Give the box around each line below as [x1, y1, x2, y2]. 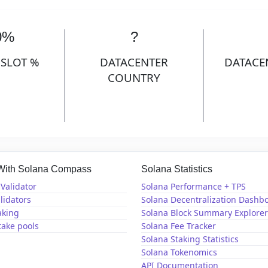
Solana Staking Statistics [141, 233, 239, 245]
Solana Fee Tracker [141, 220, 216, 232]
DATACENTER [100, 54, 168, 70]
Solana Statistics [141, 163, 212, 174]
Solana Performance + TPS [141, 181, 246, 193]
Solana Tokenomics [141, 246, 217, 258]
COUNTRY [108, 70, 160, 86]
